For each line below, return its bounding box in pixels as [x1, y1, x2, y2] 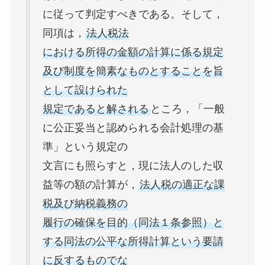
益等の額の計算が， [42, 179, 138, 191]
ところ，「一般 [150, 103, 225, 115]
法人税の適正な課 [139, 179, 225, 191]
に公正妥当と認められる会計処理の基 [42, 122, 224, 134]
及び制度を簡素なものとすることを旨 [42, 65, 224, 77]
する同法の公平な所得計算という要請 [42, 235, 224, 248]
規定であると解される [42, 103, 149, 115]
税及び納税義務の [42, 198, 128, 210]
